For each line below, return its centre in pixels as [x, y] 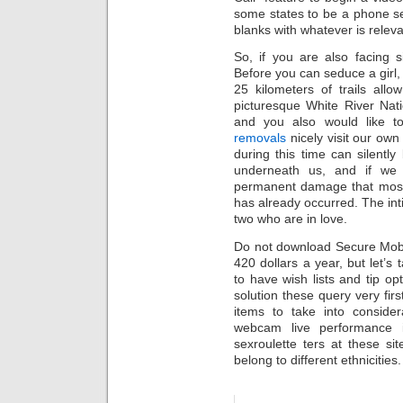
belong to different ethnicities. [318, 359]
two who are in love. [291, 219]
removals [260, 138]
